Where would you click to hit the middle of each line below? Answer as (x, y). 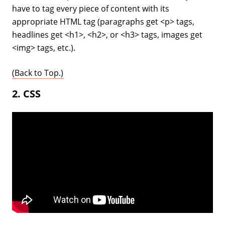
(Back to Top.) (38, 73)
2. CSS (26, 93)
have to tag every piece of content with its (91, 8)
